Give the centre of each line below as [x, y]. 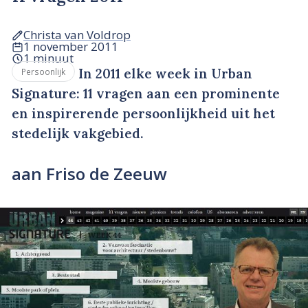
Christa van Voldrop [77, 35]
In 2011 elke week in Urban [163, 74]
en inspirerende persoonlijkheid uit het [143, 114]
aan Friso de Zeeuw [89, 173]
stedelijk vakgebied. [78, 134]
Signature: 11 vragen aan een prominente [146, 94]
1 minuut [48, 58]
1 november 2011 [71, 47]
